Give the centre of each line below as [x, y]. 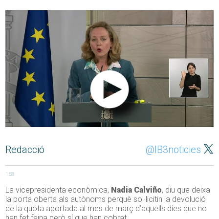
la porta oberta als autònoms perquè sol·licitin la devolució [106, 199]
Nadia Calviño [137, 190]
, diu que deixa [186, 190]
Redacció [25, 150]
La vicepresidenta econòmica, [58, 190]
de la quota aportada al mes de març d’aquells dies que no [106, 209]
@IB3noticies [173, 150]
